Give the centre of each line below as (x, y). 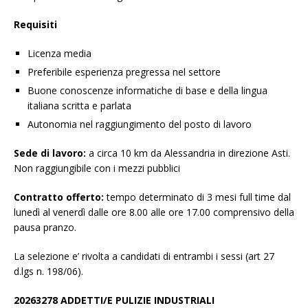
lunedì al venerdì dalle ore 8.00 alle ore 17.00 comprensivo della (154, 212)
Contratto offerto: (60, 197)
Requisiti (35, 25)
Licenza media (59, 54)
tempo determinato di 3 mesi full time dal (199, 197)
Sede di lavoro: (50, 153)
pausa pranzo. (45, 228)
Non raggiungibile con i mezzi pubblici (97, 168)
